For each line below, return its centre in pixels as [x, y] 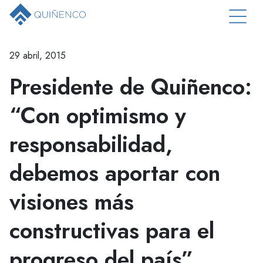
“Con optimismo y [98, 115]
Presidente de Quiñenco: [131, 87]
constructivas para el [112, 230]
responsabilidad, [91, 144]
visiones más [72, 202]
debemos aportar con [115, 173]
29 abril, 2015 [38, 55]
